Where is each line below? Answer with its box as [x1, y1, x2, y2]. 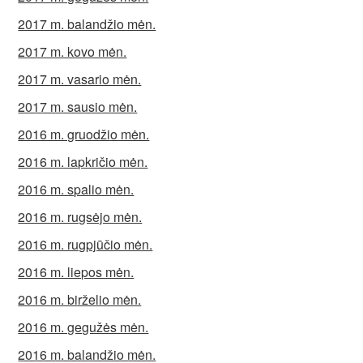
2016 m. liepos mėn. [18, 263, 135, 281]
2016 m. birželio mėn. [18, 290, 142, 309]
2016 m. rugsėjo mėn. [18, 207, 143, 226]
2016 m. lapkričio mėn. [18, 152, 148, 171]
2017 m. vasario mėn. [18, 70, 142, 88]
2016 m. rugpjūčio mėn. [18, 235, 153, 254]
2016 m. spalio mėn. [18, 180, 135, 199]
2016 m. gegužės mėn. [18, 318, 149, 336]
